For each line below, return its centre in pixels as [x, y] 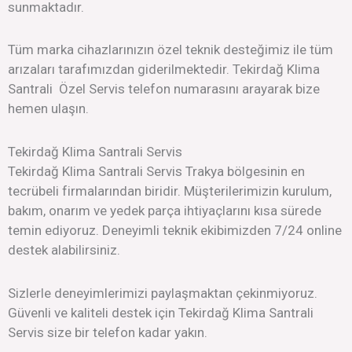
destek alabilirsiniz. [64, 250]
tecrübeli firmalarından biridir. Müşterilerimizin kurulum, [170, 191]
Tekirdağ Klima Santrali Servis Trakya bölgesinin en [156, 171]
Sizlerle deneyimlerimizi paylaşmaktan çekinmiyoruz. [163, 293]
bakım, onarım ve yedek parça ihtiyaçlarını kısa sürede [165, 211]
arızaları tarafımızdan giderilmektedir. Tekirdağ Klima [164, 70]
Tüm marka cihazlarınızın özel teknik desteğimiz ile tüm [170, 50]
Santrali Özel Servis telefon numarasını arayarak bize [164, 89]
